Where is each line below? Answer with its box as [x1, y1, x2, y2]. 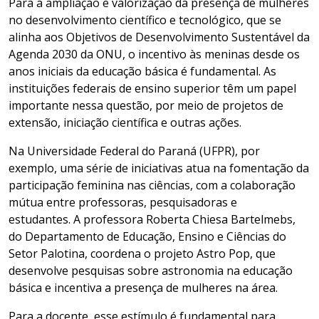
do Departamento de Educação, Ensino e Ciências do [9, 228, 286, 244]
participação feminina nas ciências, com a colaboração [9, 177, 296, 193]
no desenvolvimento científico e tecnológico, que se [9, 11, 281, 28]
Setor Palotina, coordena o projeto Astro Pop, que [9, 245, 276, 261]
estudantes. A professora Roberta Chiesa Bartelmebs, [9, 211, 296, 227]
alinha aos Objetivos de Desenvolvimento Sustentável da [9, 28, 310, 45]
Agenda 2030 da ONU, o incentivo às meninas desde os [9, 46, 300, 62]
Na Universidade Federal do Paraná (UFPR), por [9, 142, 260, 159]
